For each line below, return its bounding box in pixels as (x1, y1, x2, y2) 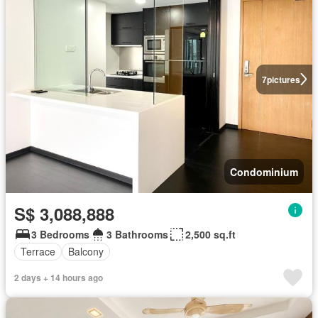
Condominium (230, 164, 298, 179)
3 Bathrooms (106, 226, 168, 241)
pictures (266, 72, 300, 86)
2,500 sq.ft (185, 226, 236, 241)
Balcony (68, 244, 104, 259)
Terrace (21, 244, 55, 259)
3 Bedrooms (31, 226, 89, 241)
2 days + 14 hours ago (14, 270, 103, 284)
